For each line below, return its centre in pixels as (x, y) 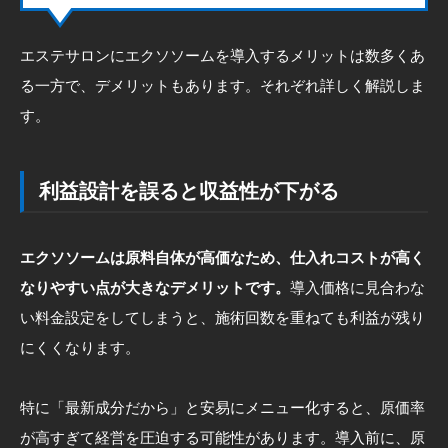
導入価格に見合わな (357, 287)
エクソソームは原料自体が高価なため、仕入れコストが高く (222, 257)
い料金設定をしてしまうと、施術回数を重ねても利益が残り (222, 317)
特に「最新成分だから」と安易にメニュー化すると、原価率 (222, 407)
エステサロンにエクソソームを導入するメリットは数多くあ (222, 55)
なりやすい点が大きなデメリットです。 (155, 287)
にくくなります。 (80, 347)
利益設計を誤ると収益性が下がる (189, 190)
